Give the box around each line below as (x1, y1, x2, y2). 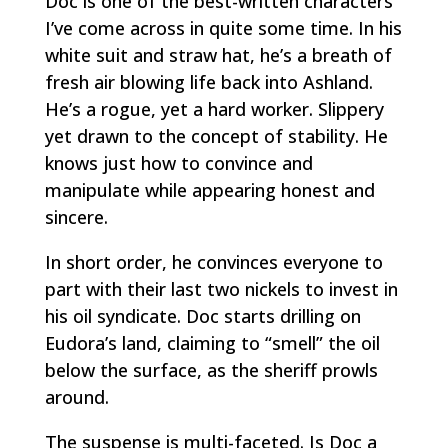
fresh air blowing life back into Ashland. (44, 69, 373, 94)
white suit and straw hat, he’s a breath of (44, 42, 392, 67)
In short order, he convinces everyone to (44, 249, 383, 274)
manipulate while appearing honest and (44, 177, 375, 202)
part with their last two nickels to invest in (44, 276, 398, 301)
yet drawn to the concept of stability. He (44, 123, 388, 148)
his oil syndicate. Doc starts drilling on (44, 303, 361, 328)
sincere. (44, 204, 108, 229)
